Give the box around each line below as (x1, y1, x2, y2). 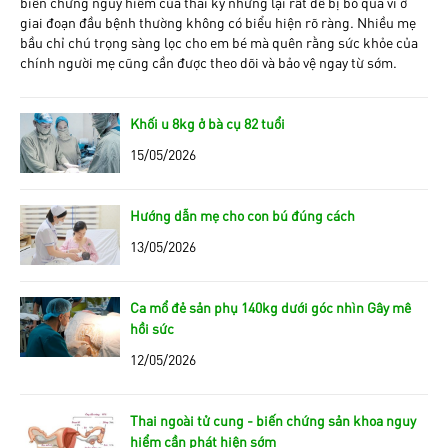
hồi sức (130, 318, 174, 337)
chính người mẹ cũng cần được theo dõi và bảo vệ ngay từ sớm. (20, 52, 397, 71)
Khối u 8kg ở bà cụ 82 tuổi (130, 113, 285, 132)
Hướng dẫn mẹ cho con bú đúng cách (130, 205, 355, 224)
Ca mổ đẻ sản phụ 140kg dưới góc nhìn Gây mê (130, 297, 411, 316)
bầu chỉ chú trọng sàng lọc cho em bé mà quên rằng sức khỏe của (20, 32, 418, 51)
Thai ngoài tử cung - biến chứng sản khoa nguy (130, 410, 416, 429)
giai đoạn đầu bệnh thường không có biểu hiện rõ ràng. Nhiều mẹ (20, 12, 416, 31)
